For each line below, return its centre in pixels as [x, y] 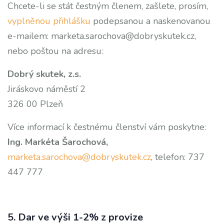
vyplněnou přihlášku [50, 21]
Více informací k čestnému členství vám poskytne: [107, 127]
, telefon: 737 [178, 157]
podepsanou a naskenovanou [152, 21]
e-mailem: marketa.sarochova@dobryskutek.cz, [102, 36]
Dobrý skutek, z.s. [44, 74]
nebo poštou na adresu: [55, 51]
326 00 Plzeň [35, 104]
